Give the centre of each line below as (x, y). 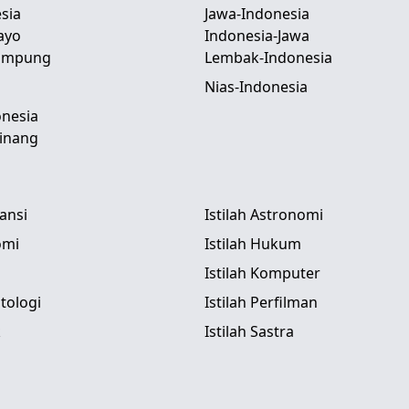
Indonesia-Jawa (257, 36)
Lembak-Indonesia (268, 58)
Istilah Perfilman (261, 302)
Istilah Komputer (262, 273)
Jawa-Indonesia (257, 14)
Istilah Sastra (249, 331)
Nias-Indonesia (256, 87)
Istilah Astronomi (264, 215)
